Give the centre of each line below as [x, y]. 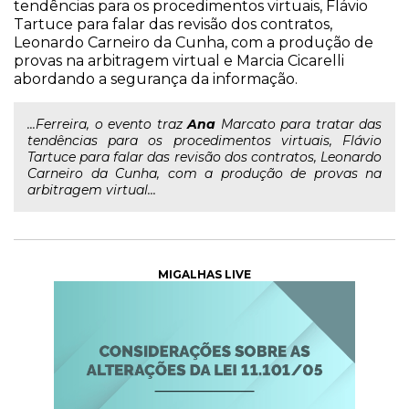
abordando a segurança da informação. [156, 79]
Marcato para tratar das [299, 124]
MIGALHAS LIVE [204, 274]
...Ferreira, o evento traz [107, 124]
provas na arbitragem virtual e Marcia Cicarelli [179, 61]
